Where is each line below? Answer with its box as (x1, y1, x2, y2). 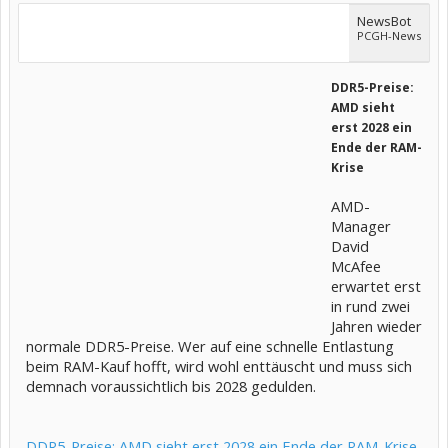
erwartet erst (331, 276, 421, 296)
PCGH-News (357, 28, 421, 43)
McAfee (331, 256, 381, 276)
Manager (331, 216, 391, 236)
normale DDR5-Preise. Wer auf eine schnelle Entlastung (26, 336, 394, 356)
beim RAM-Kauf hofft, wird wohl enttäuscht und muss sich (26, 356, 412, 376)
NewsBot (357, 12, 411, 30)
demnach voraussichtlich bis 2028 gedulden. (26, 376, 316, 396)
